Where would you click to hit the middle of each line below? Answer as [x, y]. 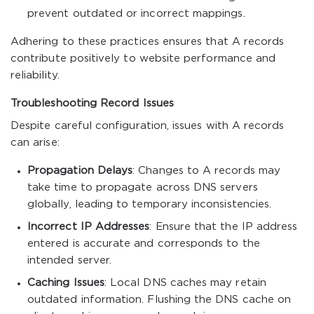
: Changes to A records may [206, 171]
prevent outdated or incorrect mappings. [136, 14]
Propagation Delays [80, 171]
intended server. [70, 260]
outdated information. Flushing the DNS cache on [159, 300]
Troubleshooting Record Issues [92, 103]
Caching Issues [66, 283]
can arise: [35, 143]
